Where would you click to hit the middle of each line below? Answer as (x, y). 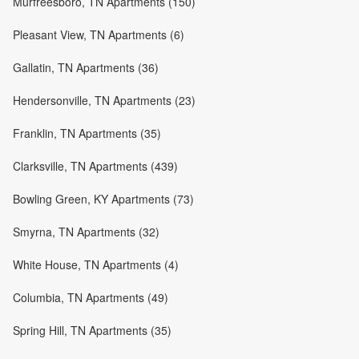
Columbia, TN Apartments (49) (91, 297)
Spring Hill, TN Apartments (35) (92, 330)
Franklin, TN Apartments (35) (87, 133)
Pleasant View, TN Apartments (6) (99, 34)
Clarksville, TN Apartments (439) (95, 165)
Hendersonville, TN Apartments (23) (104, 100)
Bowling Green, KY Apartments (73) (103, 198)
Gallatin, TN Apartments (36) (86, 67)
